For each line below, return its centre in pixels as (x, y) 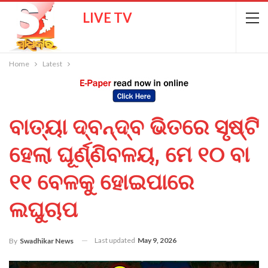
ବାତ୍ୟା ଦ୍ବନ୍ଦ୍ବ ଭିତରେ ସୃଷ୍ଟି (134, 127)
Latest (52, 64)
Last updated (115, 240)
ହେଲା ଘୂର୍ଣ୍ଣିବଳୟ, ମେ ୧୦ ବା (129, 155)
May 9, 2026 (157, 240)
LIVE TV (108, 18)
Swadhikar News (47, 240)
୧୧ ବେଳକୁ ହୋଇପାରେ (101, 182)
